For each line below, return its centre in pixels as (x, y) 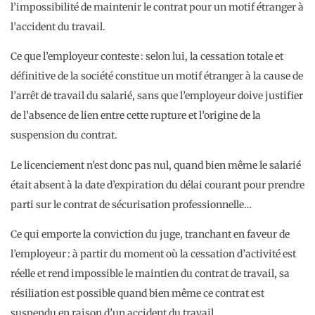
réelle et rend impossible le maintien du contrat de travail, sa (150, 274)
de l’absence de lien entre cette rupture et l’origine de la (136, 116)
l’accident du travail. (58, 26)
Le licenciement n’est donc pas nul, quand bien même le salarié (156, 165)
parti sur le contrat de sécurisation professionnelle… (131, 204)
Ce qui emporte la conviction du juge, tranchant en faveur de (150, 234)
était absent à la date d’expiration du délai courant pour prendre (157, 185)
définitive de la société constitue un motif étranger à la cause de (157, 76)
